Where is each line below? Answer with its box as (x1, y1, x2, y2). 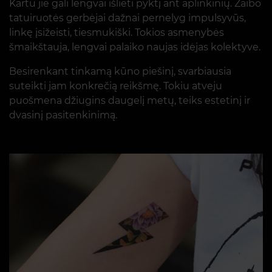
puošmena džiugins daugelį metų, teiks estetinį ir (9, 95, 250, 106)
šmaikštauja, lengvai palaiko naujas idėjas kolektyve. (9, 41, 260, 53)
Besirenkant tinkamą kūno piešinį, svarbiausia (9, 66, 231, 77)
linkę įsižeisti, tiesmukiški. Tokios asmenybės (9, 27, 224, 38)
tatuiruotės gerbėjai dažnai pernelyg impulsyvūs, (9, 12, 246, 24)
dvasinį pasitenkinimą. (9, 109, 117, 121)
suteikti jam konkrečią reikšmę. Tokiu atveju (9, 80, 222, 92)
